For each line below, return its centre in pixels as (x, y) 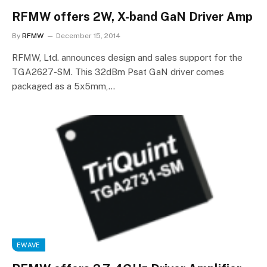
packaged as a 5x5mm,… (63, 86)
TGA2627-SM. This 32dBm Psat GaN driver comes (118, 72)
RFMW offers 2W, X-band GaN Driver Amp (132, 16)
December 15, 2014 (88, 35)
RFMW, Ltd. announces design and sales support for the (127, 57)
